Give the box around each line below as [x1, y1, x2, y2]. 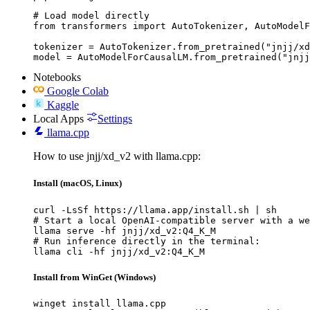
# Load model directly [33, 10, 149, 21]
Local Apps [33, 113, 84, 125]
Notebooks [33, 71, 81, 84]
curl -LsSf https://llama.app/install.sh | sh [33, 204, 277, 215]
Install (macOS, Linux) [33, 178, 122, 189]
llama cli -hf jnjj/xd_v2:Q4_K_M [33, 246, 205, 257]
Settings [98, 113, 132, 125]
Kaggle [47, 99, 79, 111]
